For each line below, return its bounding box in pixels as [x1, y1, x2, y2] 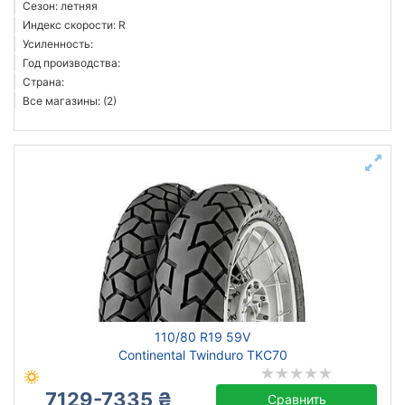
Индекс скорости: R [23, 18, 126, 32]
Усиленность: [23, 37, 93, 51]
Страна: [23, 75, 64, 89]
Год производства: [23, 56, 120, 70]
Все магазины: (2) [23, 94, 117, 108]
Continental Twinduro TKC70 [118, 347, 287, 363]
